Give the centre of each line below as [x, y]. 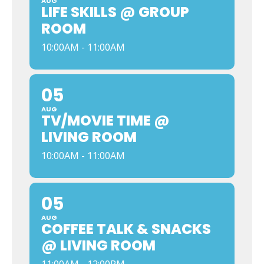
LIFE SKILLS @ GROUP [115, 12]
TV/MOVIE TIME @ [105, 121]
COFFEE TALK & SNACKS [126, 229]
